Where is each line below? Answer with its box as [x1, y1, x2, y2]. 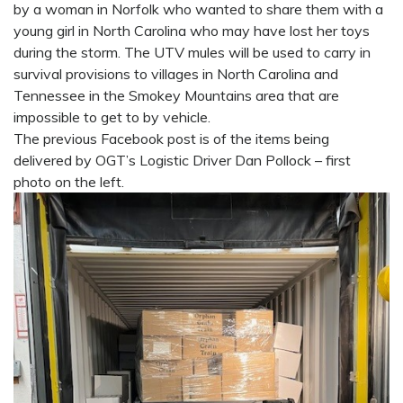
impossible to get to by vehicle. [13, 108, 210, 127]
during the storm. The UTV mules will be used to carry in [13, 43, 371, 62]
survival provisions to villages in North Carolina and [13, 65, 338, 84]
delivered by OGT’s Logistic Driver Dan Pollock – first [13, 151, 351, 170]
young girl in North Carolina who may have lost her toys [13, 22, 370, 40]
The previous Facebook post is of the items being [13, 130, 329, 148]
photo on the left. [13, 173, 124, 192]
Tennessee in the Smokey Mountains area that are [13, 86, 339, 105]
